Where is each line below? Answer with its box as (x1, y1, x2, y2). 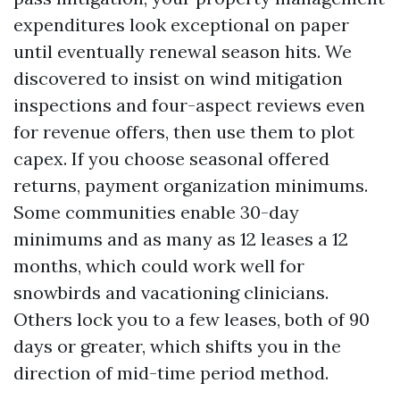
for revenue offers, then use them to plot (13, 121, 354, 143)
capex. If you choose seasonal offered (13, 147, 329, 170)
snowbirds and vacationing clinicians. (13, 281, 329, 304)
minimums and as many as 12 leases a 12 (13, 228, 348, 250)
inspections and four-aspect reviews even (13, 94, 365, 116)
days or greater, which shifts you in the (13, 335, 341, 357)
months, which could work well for (13, 254, 304, 277)
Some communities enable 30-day (13, 201, 299, 223)
